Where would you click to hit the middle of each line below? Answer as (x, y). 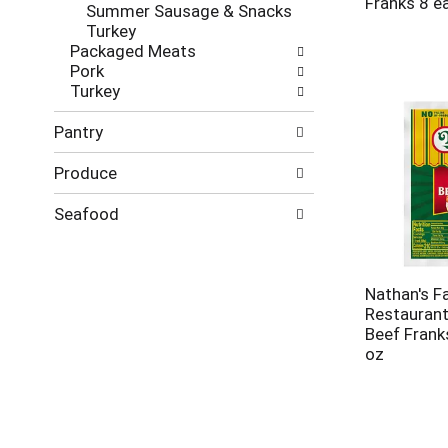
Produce (85, 173)
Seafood (86, 214)
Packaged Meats (132, 51)
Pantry (78, 132)
